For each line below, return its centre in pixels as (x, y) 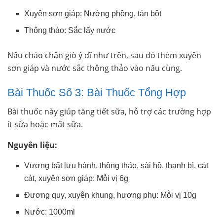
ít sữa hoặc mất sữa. (45, 125)
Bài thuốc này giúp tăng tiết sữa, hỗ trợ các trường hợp (109, 112)
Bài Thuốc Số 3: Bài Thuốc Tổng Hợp (97, 92)
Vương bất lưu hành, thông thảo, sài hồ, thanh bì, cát (116, 166)
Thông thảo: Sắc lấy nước (70, 30)
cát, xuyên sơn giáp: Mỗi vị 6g (76, 179)
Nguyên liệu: (32, 145)
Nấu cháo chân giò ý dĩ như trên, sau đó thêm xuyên (104, 55)
